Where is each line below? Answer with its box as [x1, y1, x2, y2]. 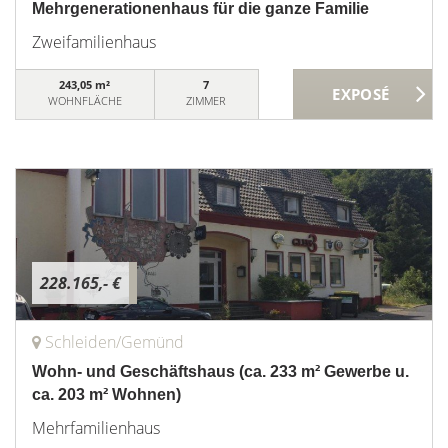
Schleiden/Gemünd [45, 331, 184, 353]
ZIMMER [186, 93, 227, 108]
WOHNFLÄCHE [47, 93, 122, 108]
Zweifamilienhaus [32, 31, 156, 53]
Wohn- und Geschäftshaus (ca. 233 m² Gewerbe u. [32, 363, 409, 380]
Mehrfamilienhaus [32, 417, 160, 439]
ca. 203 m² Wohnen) [32, 386, 181, 403]
